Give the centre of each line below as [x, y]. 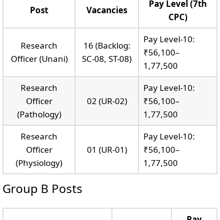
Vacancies [107, 10]
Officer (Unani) [39, 58]
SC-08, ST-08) [107, 58]
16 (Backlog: [107, 45]
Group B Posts [42, 188]
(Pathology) [39, 114]
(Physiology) [39, 163]
